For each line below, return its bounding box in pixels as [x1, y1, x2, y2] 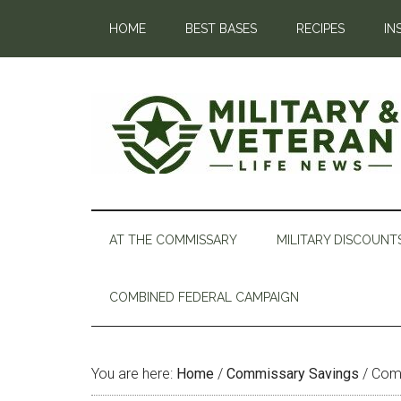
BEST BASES [185, 21, 257, 36]
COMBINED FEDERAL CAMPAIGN [109, 290, 299, 304]
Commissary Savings [226, 365, 359, 382]
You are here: [91, 365, 176, 382]
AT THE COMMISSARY [109, 233, 237, 247]
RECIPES [296, 21, 345, 36]
